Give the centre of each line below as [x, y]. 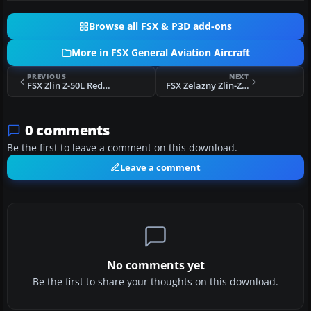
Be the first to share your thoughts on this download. [155, 282]
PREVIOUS [47, 77]
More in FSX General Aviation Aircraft [160, 53]
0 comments [67, 131]
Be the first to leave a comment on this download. [122, 148]
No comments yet [155, 266]
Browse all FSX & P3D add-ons [160, 27]
